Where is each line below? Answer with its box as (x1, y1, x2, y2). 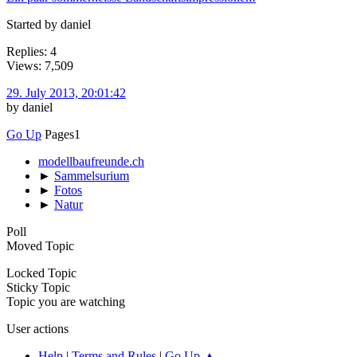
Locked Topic (6, 265, 76, 280)
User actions (6, 321, 69, 335)
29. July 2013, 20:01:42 (6, 85, 126, 100)
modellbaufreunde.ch (38, 154, 144, 168)
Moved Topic (6, 238, 74, 253)
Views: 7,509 (6, 58, 73, 73)
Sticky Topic (6, 280, 70, 294)
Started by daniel (6, 17, 91, 31)
